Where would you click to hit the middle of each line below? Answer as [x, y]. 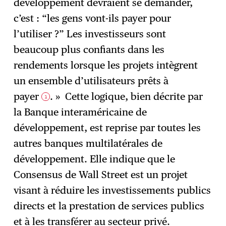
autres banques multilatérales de [88, 143]
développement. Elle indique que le [95, 159]
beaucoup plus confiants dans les [89, 49]
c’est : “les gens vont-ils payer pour [93, 18]
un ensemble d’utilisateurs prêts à [91, 80]
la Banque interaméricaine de [80, 112]
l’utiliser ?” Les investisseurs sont [90, 34]
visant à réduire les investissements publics [112, 190]
